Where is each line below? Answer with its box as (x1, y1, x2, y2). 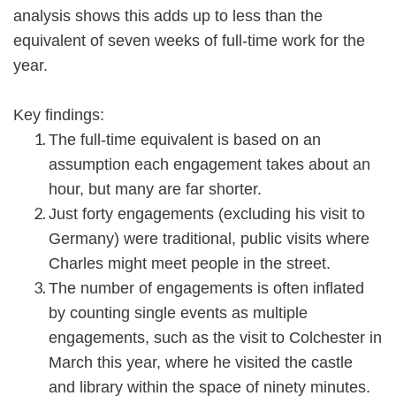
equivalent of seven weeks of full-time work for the (13, 32, 365, 50)
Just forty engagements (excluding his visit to (49, 205, 365, 224)
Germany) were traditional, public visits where (49, 230, 369, 248)
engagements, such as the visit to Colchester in (49, 329, 382, 347)
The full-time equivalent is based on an (49, 131, 321, 149)
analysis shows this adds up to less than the (13, 7, 323, 26)
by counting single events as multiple (49, 304, 308, 323)
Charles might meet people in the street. (49, 255, 331, 273)
